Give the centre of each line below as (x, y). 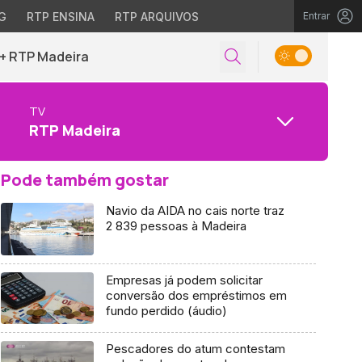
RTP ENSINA (60, 17)
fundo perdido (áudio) (166, 310)
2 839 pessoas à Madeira (176, 226)
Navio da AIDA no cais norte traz (195, 210)
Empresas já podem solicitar (184, 280)
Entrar (316, 16)
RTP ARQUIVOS (156, 17)
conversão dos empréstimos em (196, 295)
